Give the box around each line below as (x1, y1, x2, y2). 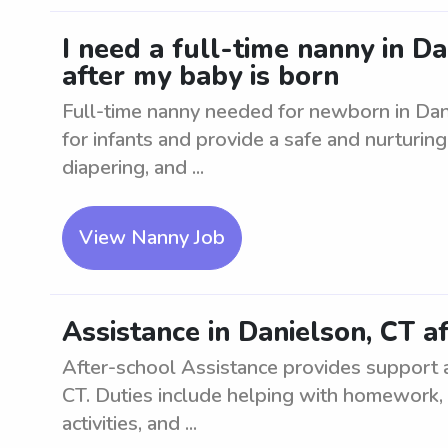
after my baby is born (62, 58, 339, 95)
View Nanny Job (79, 224, 225, 251)
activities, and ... (62, 410, 197, 437)
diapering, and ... (62, 154, 204, 181)
